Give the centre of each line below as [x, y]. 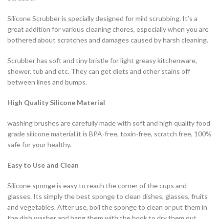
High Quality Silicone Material [56, 103]
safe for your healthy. [39, 145]
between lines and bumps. [47, 82]
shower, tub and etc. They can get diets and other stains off [99, 71]
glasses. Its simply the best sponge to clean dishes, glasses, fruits [108, 197]
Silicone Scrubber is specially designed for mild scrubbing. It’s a [102, 19]
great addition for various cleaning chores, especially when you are [108, 29]
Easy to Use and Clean [43, 165]
